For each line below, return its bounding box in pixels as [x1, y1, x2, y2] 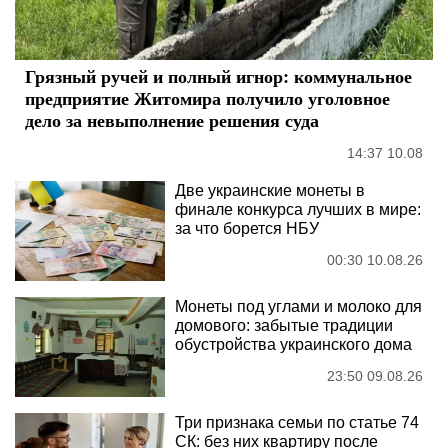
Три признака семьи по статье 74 [175, 413, 419, 431]
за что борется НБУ [175, 219, 319, 237]
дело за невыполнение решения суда [25, 106, 319, 133]
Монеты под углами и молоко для [175, 297, 422, 315]
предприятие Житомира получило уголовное [25, 84, 390, 111]
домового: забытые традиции [175, 316, 393, 334]
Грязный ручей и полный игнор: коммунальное [25, 62, 412, 89]
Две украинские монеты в [175, 181, 365, 199]
